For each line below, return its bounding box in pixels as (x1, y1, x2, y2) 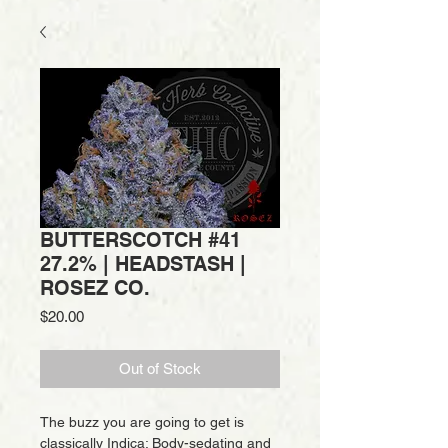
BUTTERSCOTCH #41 (40, 228, 241, 252)
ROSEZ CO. (40, 276, 150, 300)
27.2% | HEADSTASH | (40, 252, 246, 276)
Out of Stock (119, 360, 201, 377)
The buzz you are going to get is (40, 414, 244, 430)
